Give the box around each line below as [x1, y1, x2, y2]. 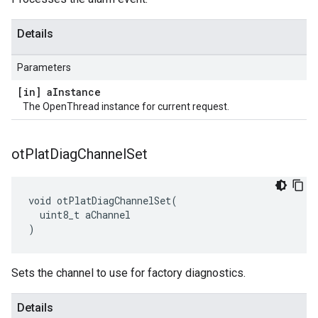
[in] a [17, 85, 53, 99]
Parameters [17, 62, 71, 73]
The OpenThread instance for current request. [23, 101, 229, 112]
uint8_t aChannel [28, 208, 131, 221]
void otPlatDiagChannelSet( [28, 194, 177, 207]
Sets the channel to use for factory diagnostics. [11, 266, 246, 280]
